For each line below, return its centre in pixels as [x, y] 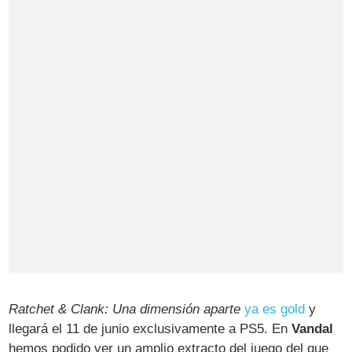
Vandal [313, 328]
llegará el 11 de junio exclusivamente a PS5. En [150, 328]
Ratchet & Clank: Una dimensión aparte [125, 309]
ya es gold [275, 309]
